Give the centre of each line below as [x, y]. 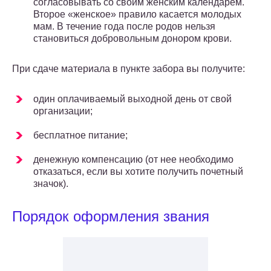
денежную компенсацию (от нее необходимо [133, 160]
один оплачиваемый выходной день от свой [132, 99]
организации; [63, 111]
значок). [51, 184]
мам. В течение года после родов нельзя [124, 27]
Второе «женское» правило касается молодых [137, 15]
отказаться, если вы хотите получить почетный [138, 172]
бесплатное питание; [80, 135]
